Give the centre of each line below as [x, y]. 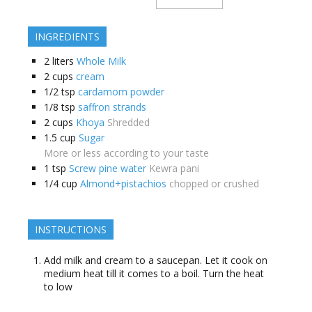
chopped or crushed [214, 184]
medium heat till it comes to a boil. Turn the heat [154, 274]
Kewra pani [174, 169]
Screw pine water [108, 169]
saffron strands [112, 107]
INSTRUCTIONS [71, 230]
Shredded [128, 123]
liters [63, 61]
